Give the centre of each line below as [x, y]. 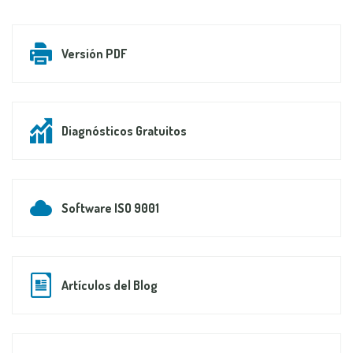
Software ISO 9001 [110, 208]
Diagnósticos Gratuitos [124, 130]
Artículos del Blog [110, 285]
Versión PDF [94, 53]
